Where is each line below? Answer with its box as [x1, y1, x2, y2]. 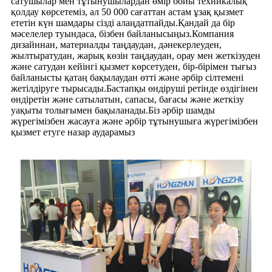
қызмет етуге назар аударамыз [11, 126, 135, 137]
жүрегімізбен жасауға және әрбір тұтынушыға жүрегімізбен [11, 115, 258, 126]
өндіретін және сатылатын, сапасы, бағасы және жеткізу [11, 93, 244, 104]
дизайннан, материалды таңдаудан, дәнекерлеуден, [11, 39, 222, 50]
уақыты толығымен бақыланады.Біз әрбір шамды [11, 104, 215, 115]
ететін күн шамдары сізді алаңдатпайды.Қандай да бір [11, 17, 235, 28]
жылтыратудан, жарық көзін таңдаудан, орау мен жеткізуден [11, 50, 260, 61]
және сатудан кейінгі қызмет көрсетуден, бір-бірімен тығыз [11, 61, 256, 72]
